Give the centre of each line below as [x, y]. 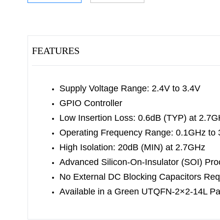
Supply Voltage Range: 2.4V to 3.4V [130, 88]
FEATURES [56, 51]
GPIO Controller [91, 103]
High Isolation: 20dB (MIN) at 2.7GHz [132, 147]
